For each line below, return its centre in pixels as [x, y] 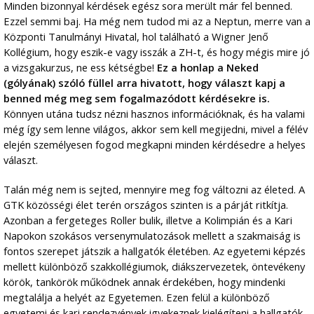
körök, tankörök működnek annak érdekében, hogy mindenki [144, 282]
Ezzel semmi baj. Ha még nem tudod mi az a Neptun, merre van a [157, 21]
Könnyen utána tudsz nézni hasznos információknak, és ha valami [154, 114]
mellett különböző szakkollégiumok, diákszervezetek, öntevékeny [154, 267]
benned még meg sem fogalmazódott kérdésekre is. [137, 98]
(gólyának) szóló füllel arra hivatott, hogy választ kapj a [144, 83]
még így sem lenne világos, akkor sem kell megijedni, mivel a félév [156, 129]
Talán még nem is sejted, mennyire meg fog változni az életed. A [154, 190]
